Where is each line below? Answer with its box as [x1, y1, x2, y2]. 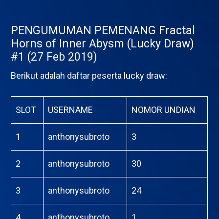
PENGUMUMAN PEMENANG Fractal [11, 24, 196, 37]
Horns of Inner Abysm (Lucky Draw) [11, 37, 195, 50]
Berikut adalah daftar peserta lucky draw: [11, 70, 168, 81]
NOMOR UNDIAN [131, 105, 196, 115]
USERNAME [48, 105, 93, 115]
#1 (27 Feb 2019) [11, 50, 98, 64]
